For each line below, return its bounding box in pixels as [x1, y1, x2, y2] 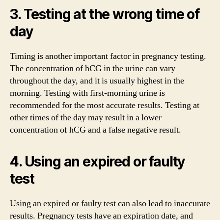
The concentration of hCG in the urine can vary [10, 63, 175, 74]
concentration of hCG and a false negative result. [10, 124, 181, 136]
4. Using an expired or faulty [10, 153, 185, 170]
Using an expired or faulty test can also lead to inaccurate [10, 198, 210, 209]
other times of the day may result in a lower [10, 112, 162, 123]
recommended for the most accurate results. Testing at [10, 100, 199, 111]
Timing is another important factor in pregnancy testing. [10, 51, 206, 62]
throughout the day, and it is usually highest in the [10, 75, 184, 86]
